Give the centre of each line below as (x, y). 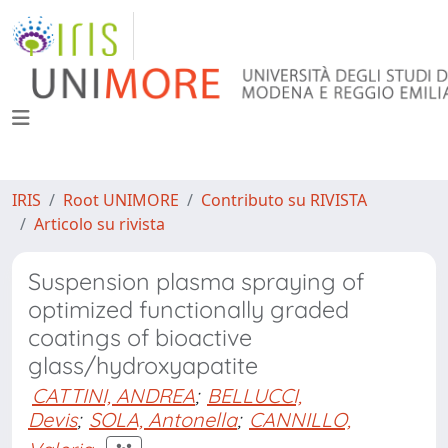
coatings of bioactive (140, 337)
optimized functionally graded (188, 309)
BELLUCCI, (254, 395)
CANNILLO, (300, 419)
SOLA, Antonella (163, 419)
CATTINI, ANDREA (113, 395)
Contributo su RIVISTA (284, 200)
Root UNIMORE (121, 200)
